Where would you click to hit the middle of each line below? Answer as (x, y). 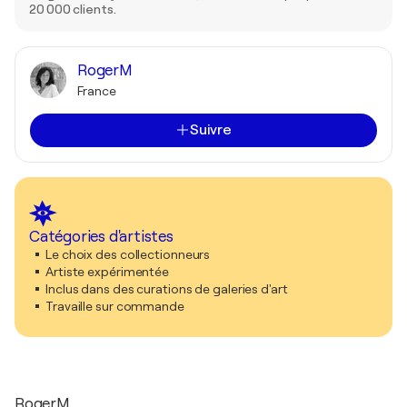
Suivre (211, 129)
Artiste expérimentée (107, 271)
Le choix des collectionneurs (128, 254)
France (97, 90)
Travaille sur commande (115, 306)
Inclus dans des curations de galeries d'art (167, 288)
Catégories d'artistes (101, 236)
